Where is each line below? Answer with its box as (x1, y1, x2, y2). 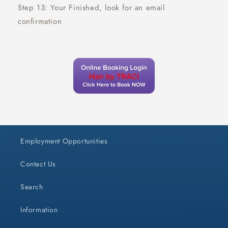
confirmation (18, 15, 62, 27)
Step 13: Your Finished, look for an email (18, 2, 165, 13)
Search (20, 181, 43, 192)
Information (20, 204, 58, 215)
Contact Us (20, 158, 56, 169)
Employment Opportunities (20, 135, 108, 146)
